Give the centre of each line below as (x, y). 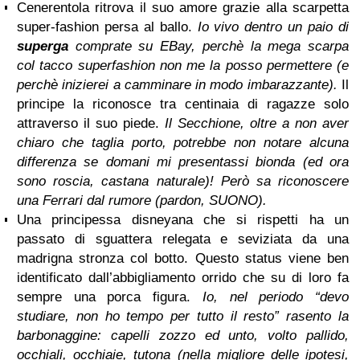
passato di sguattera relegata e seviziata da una (183, 239)
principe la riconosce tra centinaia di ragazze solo (183, 104)
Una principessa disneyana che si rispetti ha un (183, 219)
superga (43, 46)
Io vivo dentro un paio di (273, 27)
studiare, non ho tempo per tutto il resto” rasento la (183, 316)
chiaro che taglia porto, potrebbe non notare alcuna (183, 142)
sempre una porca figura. (110, 297)
